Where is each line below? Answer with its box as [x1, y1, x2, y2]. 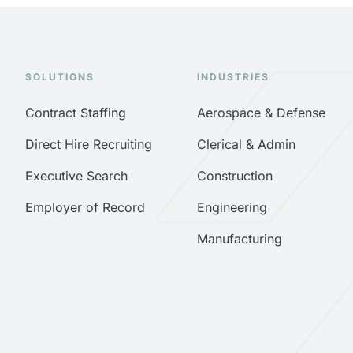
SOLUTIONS [25, 71, 95, 84]
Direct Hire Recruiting [25, 136, 152, 153]
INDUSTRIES [196, 71, 269, 84]
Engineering [196, 199, 267, 216]
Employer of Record [25, 199, 145, 216]
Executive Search [25, 168, 128, 184]
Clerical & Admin [196, 136, 295, 153]
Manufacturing [196, 231, 282, 247]
